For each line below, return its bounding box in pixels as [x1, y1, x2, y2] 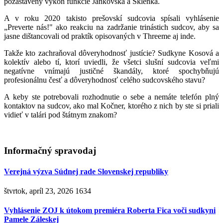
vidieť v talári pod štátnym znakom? [4, 110, 117, 119]
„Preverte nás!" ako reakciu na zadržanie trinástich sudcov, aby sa [4, 22, 219, 31]
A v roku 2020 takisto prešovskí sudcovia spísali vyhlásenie [4, 13, 219, 22]
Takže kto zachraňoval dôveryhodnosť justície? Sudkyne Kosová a [4, 48, 219, 57]
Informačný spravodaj [4, 145, 96, 156]
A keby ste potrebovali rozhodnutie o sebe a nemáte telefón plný [4, 92, 219, 101]
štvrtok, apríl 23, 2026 [4, 186, 73, 195]
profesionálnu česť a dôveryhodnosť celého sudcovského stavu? [4, 75, 205, 84]
